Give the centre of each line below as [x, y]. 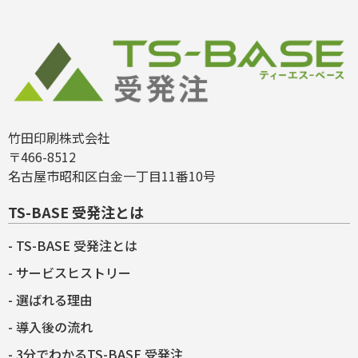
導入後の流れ [54, 326]
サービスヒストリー [74, 272]
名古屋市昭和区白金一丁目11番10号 [112, 175]
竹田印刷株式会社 [59, 137]
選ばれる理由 [54, 299]
